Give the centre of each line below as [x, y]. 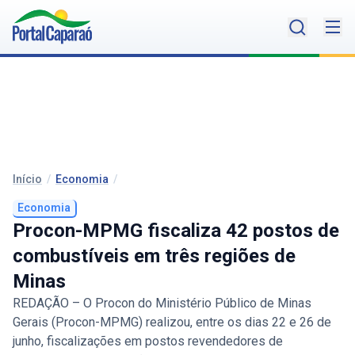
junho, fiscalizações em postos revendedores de [148, 342]
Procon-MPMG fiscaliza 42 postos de [176, 231]
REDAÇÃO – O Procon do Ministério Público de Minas [162, 303]
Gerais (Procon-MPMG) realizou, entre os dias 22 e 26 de [172, 323]
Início [27, 179]
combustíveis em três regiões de [154, 256]
